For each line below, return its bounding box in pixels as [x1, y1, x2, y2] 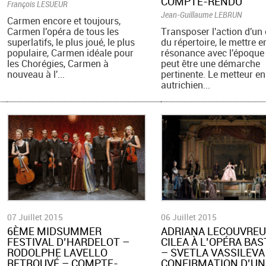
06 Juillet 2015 [160, 211, 217, 223]
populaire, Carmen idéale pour [7, 46, 134, 59]
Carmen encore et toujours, [7, 14, 121, 27]
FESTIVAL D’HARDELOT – [7, 235, 130, 249]
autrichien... [160, 78, 210, 91]
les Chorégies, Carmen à [7, 56, 109, 70]
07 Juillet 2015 [7, 211, 64, 223]
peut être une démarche [160, 56, 260, 70]
